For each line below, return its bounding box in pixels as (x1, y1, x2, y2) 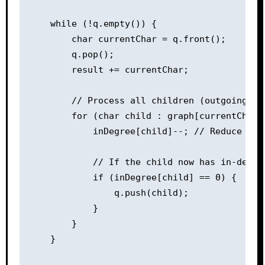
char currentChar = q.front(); (28, 33, 226, 44)
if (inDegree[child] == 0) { (28, 172, 237, 183)
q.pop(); (28, 49, 114, 60)
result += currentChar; (28, 64, 189, 75)
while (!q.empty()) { (28, 18, 157, 29)
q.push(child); (28, 187, 189, 198)
